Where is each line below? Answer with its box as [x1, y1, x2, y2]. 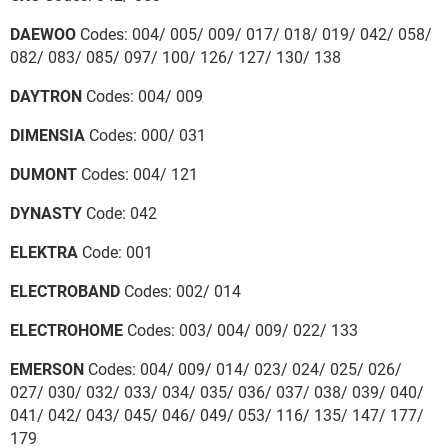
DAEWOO [10, 24, 76, 44]
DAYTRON [10, 86, 82, 106]
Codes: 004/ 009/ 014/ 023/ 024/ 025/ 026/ [84, 359, 402, 379]
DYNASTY [10, 203, 82, 223]
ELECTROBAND [10, 281, 120, 301]
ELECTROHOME [10, 320, 123, 340]
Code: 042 [82, 203, 157, 223]
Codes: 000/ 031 [85, 125, 206, 145]
